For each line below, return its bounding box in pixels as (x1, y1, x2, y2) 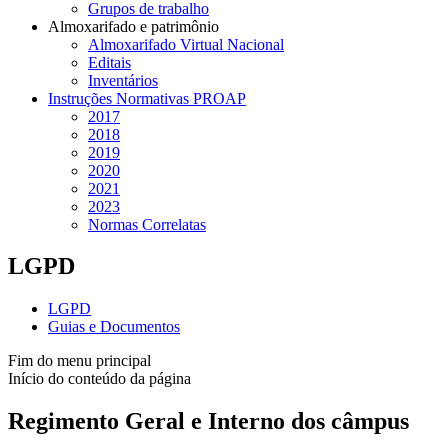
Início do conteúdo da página (8, 370, 191, 388)
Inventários (88, 71, 158, 89)
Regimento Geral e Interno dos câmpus (8, 408, 409, 435)
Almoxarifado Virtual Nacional (88, 35, 284, 53)
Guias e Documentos (48, 318, 180, 336)
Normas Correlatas (88, 215, 206, 233)
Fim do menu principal (8, 352, 151, 370)
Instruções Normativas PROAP (48, 89, 246, 107)
